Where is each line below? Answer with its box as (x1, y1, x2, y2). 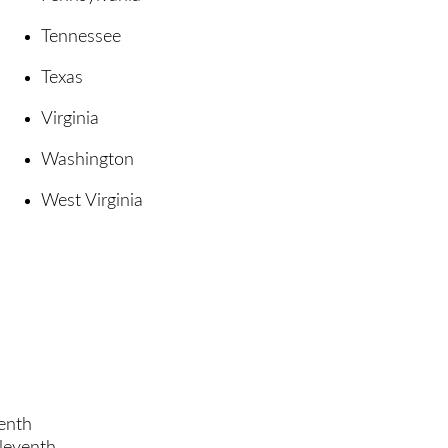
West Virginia (41, 191, 143, 210)
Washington (41, 150, 134, 169)
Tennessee (41, 27, 121, 46)
